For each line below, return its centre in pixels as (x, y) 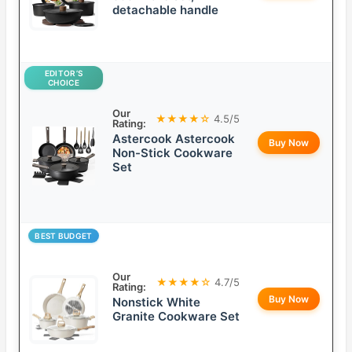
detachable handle (165, 10)
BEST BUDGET (64, 236)
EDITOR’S (64, 73)
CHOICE (64, 83)
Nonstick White (156, 302)
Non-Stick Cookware (172, 153)
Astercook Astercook (174, 139)
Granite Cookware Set (176, 317)
